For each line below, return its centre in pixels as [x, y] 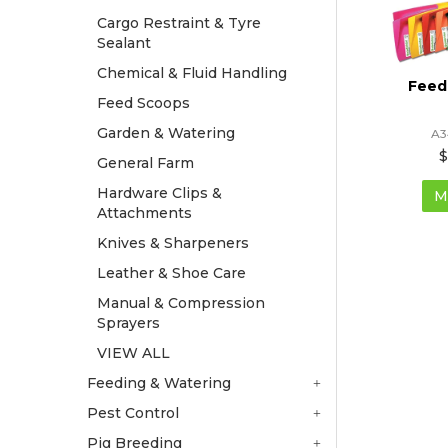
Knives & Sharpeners [173, 242]
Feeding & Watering [159, 382]
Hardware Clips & [159, 192]
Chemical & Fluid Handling [192, 72]
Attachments [144, 212]
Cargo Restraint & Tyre [179, 22]
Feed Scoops [143, 102]
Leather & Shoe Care [171, 272]
